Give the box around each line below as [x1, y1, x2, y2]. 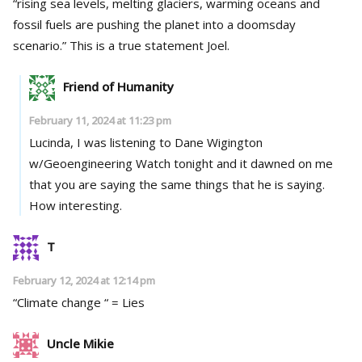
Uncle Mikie [47, 335, 114, 351]
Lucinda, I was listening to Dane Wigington [28, 133, 263, 150]
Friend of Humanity [62, 78, 174, 95]
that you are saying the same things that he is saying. [28, 175, 325, 192]
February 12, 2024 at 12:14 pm [13, 272, 155, 288]
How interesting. [28, 196, 122, 213]
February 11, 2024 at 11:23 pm [28, 112, 171, 128]
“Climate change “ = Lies [13, 293, 145, 310]
